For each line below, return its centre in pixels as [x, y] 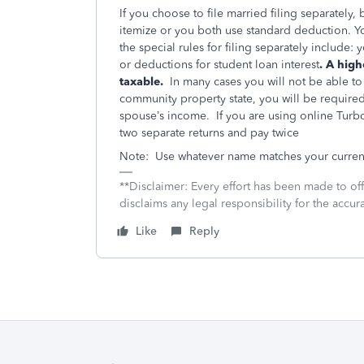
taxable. [143, 82]
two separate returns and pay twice [209, 133]
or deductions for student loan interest [219, 65]
